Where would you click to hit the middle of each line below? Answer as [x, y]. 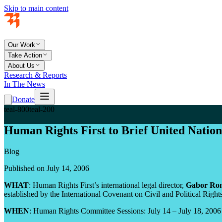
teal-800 [17, 109]
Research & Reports [35, 75]
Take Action [25, 55]
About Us [21, 66]
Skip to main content [36, 8]
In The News [25, 84]
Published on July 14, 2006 [47, 168]
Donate [23, 99]
